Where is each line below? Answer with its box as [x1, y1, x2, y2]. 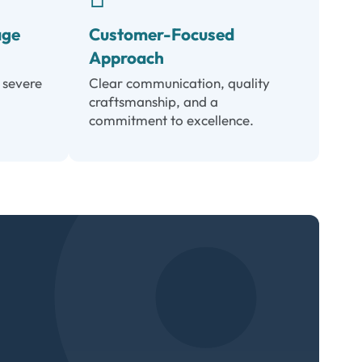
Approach [89, 47, 165, 69]
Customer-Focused [89, 23, 235, 45]
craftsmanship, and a [89, 93, 219, 111]
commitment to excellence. [89, 112, 255, 129]
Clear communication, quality [89, 74, 271, 92]
